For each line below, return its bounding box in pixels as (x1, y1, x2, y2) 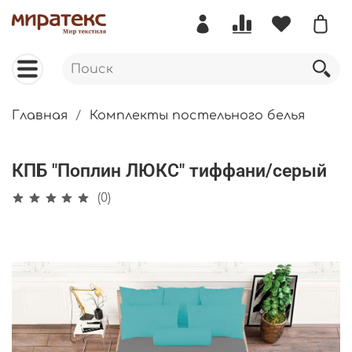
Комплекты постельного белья (90, 108, 305, 123)
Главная (12, 108, 68, 123)
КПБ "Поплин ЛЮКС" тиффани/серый (12, 159, 327, 181)
